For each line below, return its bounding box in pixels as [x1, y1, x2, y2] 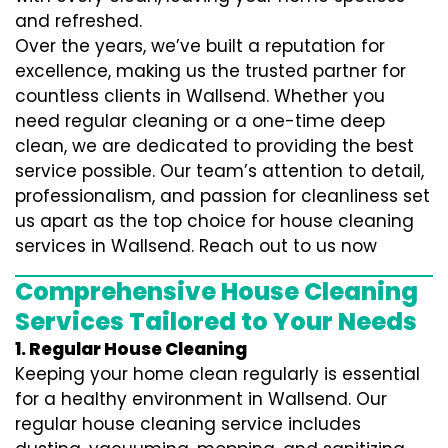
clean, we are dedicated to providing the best [15, 134, 414, 158]
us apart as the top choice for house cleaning [15, 209, 414, 233]
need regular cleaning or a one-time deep [15, 109, 385, 133]
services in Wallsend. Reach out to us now [15, 234, 377, 258]
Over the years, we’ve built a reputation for [15, 34, 385, 58]
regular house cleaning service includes [15, 412, 361, 436]
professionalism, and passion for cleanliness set [15, 184, 430, 208]
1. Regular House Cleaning [15, 337, 247, 361]
